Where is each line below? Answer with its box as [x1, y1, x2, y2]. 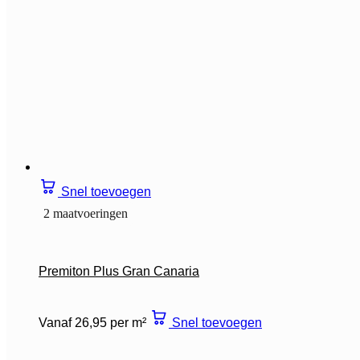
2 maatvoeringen [43, 206, 128, 220]
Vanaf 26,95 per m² [39, 315, 146, 329]
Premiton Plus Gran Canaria [39, 264, 199, 278]
